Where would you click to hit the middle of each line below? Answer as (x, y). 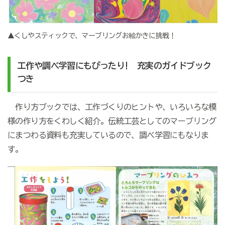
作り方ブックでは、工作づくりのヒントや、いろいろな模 (112, 107)
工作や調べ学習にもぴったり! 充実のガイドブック (114, 65)
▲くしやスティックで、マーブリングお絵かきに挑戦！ (91, 35)
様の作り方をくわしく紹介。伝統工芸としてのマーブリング (112, 121)
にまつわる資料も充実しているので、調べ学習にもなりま (108, 135)
